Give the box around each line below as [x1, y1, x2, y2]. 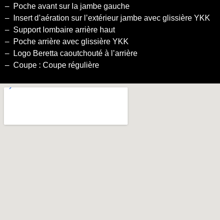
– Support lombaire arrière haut [5, 25, 115, 34]
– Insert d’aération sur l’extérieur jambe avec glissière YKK [5, 13, 210, 22]
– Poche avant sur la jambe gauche [5, 1, 130, 10]
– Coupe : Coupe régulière [5, 60, 99, 69]
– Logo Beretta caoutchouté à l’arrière [5, 49, 137, 57]
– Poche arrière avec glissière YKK [5, 37, 129, 46]
